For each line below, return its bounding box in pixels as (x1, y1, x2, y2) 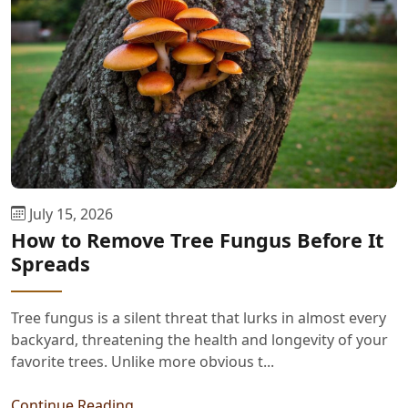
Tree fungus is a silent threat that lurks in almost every (11, 307, 386, 328)
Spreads (11, 250, 90, 277)
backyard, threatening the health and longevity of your (11, 329, 388, 350)
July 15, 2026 (25, 203, 113, 224)
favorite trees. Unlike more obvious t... (11, 351, 274, 372)
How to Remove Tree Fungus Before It (11, 226, 383, 253)
